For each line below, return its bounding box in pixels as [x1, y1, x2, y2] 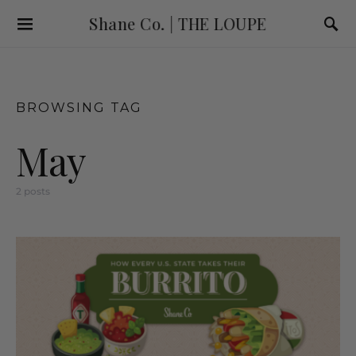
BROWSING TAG [16, 100, 142, 115]
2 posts [16, 185, 50, 197]
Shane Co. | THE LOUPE [89, 12, 267, 34]
